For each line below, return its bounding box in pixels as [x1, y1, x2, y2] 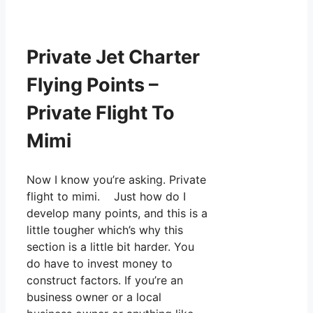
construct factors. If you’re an [27, 272, 183, 287]
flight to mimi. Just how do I [27, 189, 186, 203]
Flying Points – [27, 73, 159, 97]
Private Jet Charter [27, 45, 200, 69]
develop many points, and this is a [27, 205, 208, 220]
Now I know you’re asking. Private [27, 172, 206, 187]
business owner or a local [27, 289, 161, 304]
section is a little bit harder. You [27, 239, 194, 254]
